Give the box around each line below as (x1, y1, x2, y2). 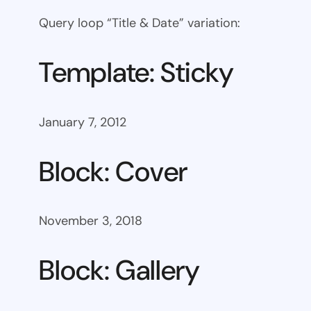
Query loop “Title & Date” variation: (39, 15, 240, 32)
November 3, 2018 (39, 212, 142, 230)
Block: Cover (39, 153, 187, 190)
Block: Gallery (39, 252, 200, 289)
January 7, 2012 (39, 113, 126, 131)
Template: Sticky (39, 54, 234, 91)
